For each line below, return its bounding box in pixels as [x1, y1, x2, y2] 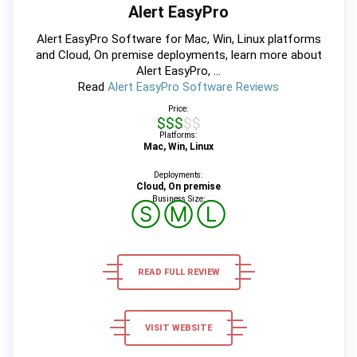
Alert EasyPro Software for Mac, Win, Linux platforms [36, 31, 321, 46]
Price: [168, 103, 189, 114]
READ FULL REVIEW [137, 266, 220, 277]
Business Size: [151, 193, 206, 204]
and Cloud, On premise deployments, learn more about [35, 47, 322, 62]
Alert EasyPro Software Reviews [108, 79, 279, 94]
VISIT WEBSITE [145, 322, 212, 333]
